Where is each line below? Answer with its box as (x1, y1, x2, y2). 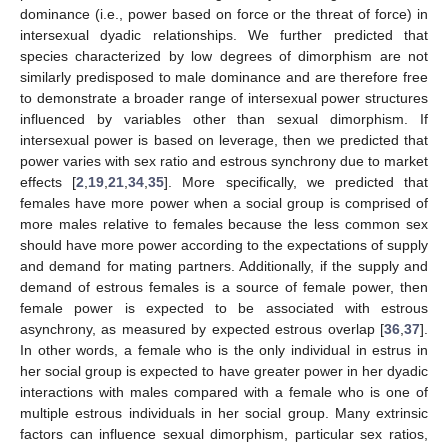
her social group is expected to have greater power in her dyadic (20, 363, 428, 379)
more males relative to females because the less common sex (20, 216, 428, 232)
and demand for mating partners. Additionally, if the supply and (20, 258, 428, 274)
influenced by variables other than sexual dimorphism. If (20, 111, 428, 127)
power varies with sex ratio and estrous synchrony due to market (20, 153, 428, 169)
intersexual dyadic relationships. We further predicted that (20, 27, 428, 43)
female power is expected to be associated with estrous (20, 300, 428, 316)
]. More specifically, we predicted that (164, 174, 429, 190)
